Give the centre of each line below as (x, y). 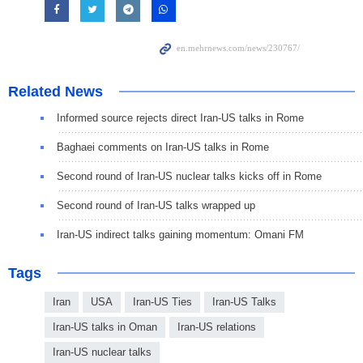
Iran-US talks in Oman (105, 327)
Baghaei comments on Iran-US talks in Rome (163, 147)
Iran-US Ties (162, 302)
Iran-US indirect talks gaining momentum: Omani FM (180, 235)
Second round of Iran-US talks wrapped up (156, 206)
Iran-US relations (217, 327)
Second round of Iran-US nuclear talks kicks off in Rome (189, 177)
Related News (56, 92)
